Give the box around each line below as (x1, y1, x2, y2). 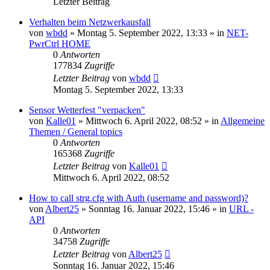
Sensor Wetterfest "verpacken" (29, 104, 145, 115)
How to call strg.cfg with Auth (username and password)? (29, 192, 248, 203)
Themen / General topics (29, 126, 122, 137)
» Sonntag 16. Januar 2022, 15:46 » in (79, 203, 229, 214)
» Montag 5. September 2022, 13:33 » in (67, 27, 227, 38)
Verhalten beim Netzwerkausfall (29, 16, 151, 27)
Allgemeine (221, 115, 265, 126)
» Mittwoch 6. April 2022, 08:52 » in (76, 115, 221, 126)
